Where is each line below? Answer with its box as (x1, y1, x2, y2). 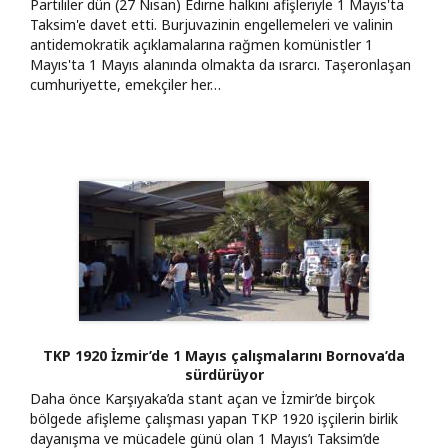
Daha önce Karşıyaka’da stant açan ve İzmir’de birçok (30, 388, 375, 408)
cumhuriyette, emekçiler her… (30, 74, 221, 94)
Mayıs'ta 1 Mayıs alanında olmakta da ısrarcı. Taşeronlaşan (30, 54, 411, 74)
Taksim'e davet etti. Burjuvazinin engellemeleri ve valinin (30, 14, 393, 34)
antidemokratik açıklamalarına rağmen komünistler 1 (30, 34, 373, 54)
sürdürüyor (184, 364, 264, 384)
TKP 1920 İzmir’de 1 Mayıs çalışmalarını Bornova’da (43, 345, 405, 365)
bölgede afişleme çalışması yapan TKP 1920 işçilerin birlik (30, 408, 398, 428)
